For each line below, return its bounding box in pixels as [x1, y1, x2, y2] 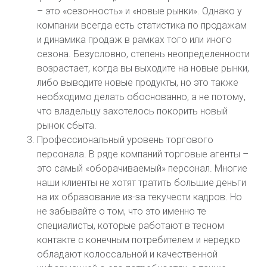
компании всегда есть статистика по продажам [37, 20, 247, 31]
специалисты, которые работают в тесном [37, 220, 225, 231]
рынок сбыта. [37, 120, 97, 131]
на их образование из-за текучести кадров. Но [37, 191, 243, 203]
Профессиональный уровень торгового [37, 134, 214, 145]
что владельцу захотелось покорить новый [37, 105, 228, 117]
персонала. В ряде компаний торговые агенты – [37, 148, 249, 160]
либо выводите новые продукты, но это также [37, 77, 239, 88]
